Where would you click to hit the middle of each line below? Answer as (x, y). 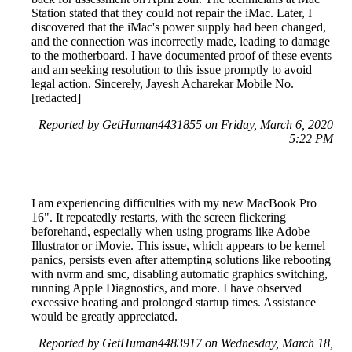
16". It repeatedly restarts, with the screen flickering (159, 218)
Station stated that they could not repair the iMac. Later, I (172, 13)
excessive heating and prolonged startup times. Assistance (174, 302)
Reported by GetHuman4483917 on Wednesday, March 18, (186, 343)
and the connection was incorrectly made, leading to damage (181, 42)
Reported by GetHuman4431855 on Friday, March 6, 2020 (186, 125)
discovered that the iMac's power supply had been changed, (179, 27)
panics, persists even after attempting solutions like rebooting (181, 260)
